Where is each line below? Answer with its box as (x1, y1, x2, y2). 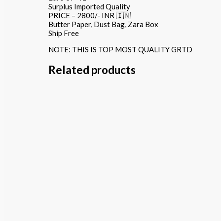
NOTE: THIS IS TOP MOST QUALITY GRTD (48, 44, 192, 54)
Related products (48, 63, 136, 76)
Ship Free (48, 28, 79, 37)
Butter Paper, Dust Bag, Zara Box (48, 19, 158, 29)
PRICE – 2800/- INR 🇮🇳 (48, 10, 131, 20)
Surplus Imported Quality (48, 1, 130, 11)
